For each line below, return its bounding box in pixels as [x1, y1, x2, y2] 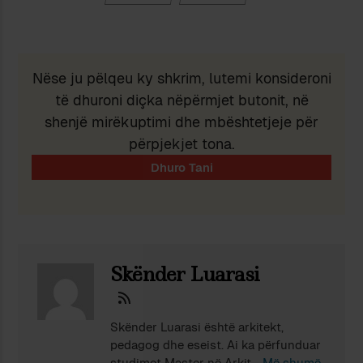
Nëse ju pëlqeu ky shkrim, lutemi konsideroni [32, 68, 331, 88]
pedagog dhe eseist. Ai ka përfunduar [110, 336, 322, 352]
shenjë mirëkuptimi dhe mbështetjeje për [45, 112, 318, 131]
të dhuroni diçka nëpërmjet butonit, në [54, 90, 309, 109]
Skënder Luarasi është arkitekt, [110, 318, 284, 335]
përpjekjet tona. [128, 134, 235, 153]
